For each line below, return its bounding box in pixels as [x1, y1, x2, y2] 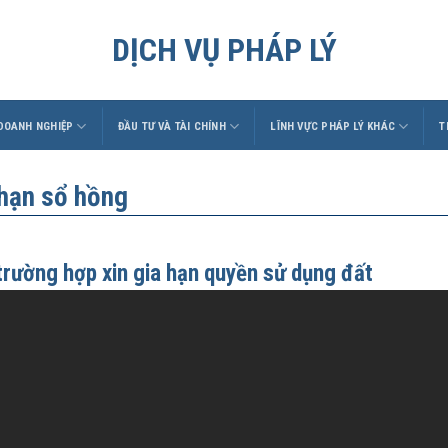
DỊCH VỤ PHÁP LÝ [111, 31, 337, 69]
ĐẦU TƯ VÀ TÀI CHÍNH [117, 119, 226, 133]
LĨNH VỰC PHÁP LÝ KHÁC [270, 119, 396, 133]
